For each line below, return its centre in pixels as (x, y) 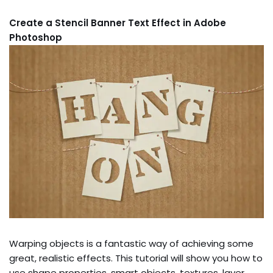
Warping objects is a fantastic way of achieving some (131, 244)
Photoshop (36, 37)
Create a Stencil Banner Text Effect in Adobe (118, 23)
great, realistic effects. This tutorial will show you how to (136, 258)
